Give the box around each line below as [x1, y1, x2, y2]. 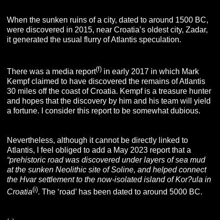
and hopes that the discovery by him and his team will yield [7, 96, 211, 105]
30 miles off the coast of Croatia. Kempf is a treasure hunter [7, 86, 212, 95]
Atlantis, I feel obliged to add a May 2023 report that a [7, 145, 192, 154]
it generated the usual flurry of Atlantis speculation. [7, 35, 182, 44]
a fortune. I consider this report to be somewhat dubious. [7, 106, 201, 115]
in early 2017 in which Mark [102, 67, 199, 76]
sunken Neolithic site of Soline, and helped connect [28, 165, 207, 174]
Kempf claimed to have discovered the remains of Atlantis [7, 77, 206, 85]
